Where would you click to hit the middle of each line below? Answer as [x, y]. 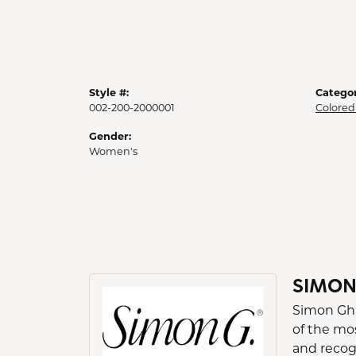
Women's [113, 151]
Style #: [109, 92]
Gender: [110, 135]
